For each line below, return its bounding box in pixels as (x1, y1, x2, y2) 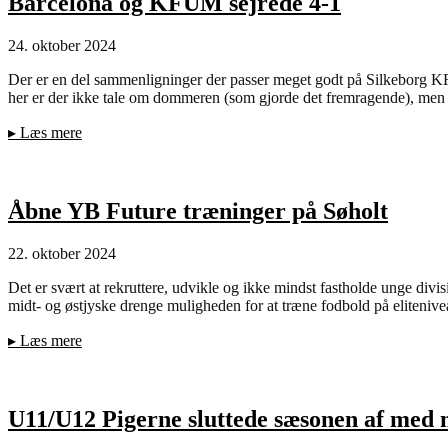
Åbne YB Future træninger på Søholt (8, 197, 388, 224)
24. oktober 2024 (8, 37, 116, 55)
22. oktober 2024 (8, 244, 116, 262)
